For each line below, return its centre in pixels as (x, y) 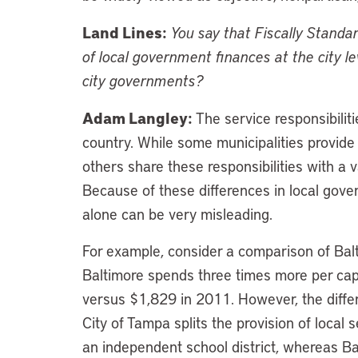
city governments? (143, 80)
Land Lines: (125, 32)
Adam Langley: (137, 117)
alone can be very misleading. (177, 214)
